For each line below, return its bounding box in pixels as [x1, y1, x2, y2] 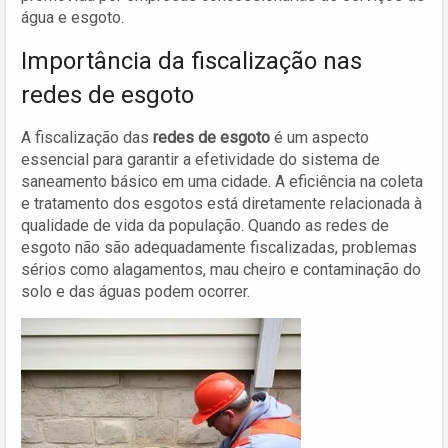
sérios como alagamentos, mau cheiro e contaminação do [21, 259, 421, 279]
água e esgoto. [21, 7, 124, 27]
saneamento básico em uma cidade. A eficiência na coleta [21, 171, 423, 191]
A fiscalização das [21, 127, 153, 147]
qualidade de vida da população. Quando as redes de [21, 215, 389, 235]
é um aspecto [270, 127, 369, 147]
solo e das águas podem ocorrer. [21, 281, 250, 301]
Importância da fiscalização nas [21, 46, 362, 75]
